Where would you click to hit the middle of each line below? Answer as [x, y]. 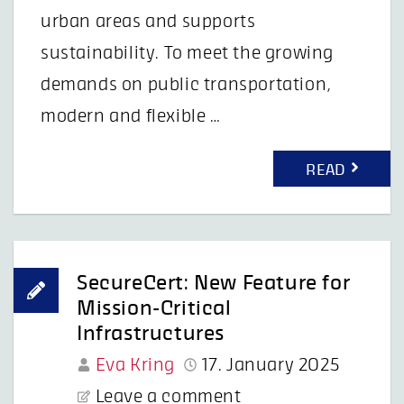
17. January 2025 [271, 365]
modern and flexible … [131, 116]
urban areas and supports [148, 21]
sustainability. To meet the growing [188, 53]
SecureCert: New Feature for [214, 283]
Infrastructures [151, 333]
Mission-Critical [154, 308]
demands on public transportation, [186, 84]
